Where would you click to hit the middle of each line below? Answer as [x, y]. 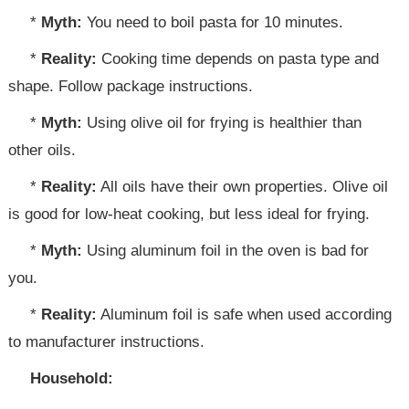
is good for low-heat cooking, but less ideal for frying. [189, 214]
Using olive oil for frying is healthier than [222, 123]
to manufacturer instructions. [107, 342]
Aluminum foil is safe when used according [245, 315]
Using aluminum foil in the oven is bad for [226, 251]
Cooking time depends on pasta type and [238, 59]
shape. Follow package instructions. [131, 86]
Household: [72, 378]
